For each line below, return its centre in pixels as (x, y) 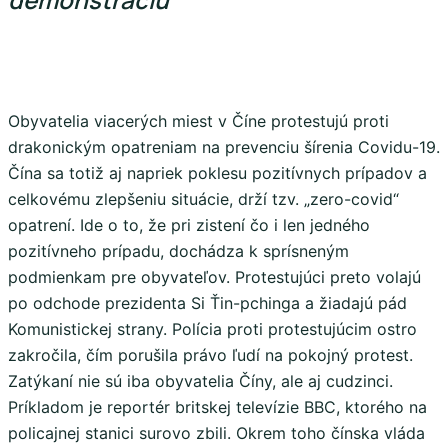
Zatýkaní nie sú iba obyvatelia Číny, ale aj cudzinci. (200, 380)
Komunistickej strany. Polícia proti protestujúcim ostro (212, 328)
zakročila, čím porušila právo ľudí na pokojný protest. (210, 354)
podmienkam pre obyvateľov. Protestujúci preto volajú (214, 276)
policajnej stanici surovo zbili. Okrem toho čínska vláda (216, 432)
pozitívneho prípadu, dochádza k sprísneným (178, 250)
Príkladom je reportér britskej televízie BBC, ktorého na (217, 406)
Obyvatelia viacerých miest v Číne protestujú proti (198, 120)
